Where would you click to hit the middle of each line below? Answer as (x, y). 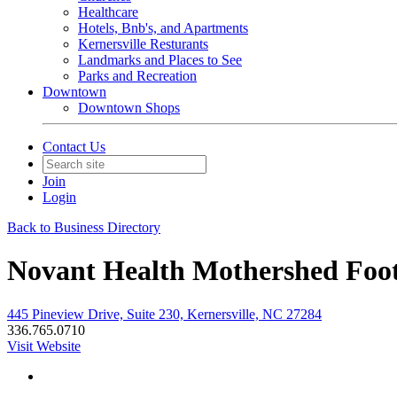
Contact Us (74, 147)
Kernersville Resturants (143, 44)
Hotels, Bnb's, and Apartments (163, 28)
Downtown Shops (129, 108)
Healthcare (108, 12)
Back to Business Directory (84, 227)
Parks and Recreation (137, 76)
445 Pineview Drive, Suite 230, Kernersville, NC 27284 (164, 314)
